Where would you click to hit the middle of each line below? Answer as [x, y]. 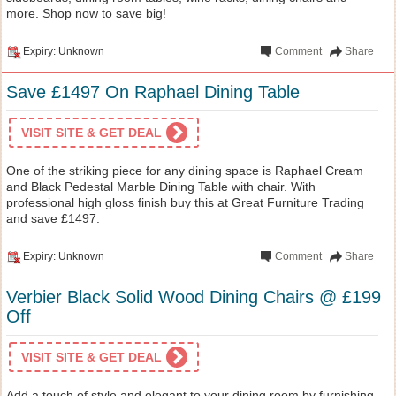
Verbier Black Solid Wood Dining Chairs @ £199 [194, 297]
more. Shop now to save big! [86, 13]
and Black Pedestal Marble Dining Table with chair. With [161, 186]
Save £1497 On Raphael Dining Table [153, 91]
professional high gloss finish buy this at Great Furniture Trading [185, 202]
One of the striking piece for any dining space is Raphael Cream [185, 170]
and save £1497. [53, 218]
